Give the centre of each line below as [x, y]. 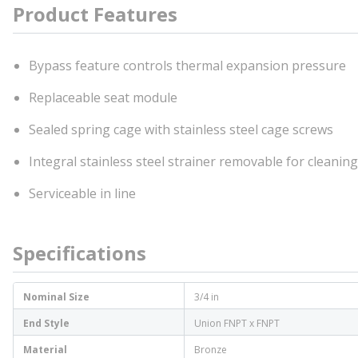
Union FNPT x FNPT [237, 323]
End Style [46, 323]
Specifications [80, 253]
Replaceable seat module [103, 97]
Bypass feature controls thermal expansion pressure [187, 66]
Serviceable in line [82, 193]
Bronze [211, 350]
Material [45, 350]
